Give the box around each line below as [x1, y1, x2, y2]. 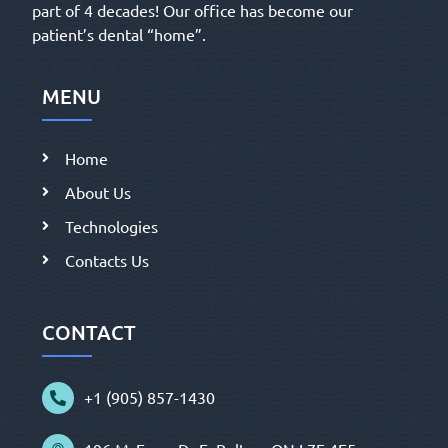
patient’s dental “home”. [32, 24, 207, 45]
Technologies [64, 216, 158, 237]
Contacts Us [64, 250, 149, 271]
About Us [64, 182, 131, 203]
